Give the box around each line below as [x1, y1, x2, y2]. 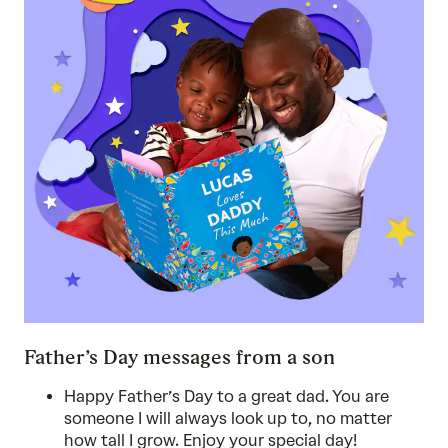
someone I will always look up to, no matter [64, 409, 392, 428]
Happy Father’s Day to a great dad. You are [64, 387, 389, 406]
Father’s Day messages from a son [24, 345, 335, 369]
